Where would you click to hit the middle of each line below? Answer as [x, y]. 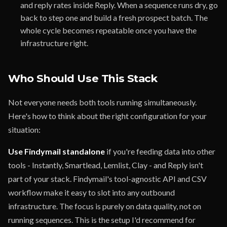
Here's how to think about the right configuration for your [107, 116]
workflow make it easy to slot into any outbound [91, 192]
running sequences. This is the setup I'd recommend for [102, 220]
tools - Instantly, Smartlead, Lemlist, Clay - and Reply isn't [106, 165]
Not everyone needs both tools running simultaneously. [102, 102]
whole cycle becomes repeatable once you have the [108, 30]
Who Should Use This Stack [83, 78]
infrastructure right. [54, 43]
